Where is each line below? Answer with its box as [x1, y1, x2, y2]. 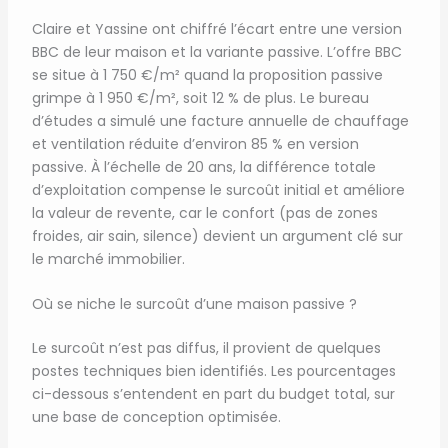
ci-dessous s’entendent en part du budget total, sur [31, 384, 395, 405]
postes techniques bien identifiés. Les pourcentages [31, 361, 396, 382]
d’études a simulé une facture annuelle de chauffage [31, 111, 409, 132]
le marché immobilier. [31, 249, 185, 270]
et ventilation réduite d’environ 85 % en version [31, 134, 359, 155]
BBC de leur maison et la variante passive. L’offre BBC [31, 42, 402, 63]
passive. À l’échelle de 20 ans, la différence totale [31, 157, 376, 178]
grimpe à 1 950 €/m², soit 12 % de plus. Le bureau [31, 88, 369, 109]
